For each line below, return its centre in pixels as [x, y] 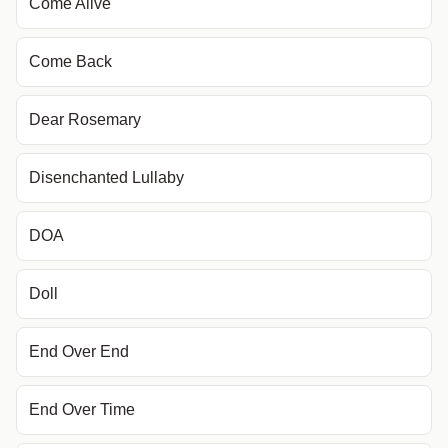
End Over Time [82, 409]
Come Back [70, 61]
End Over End [79, 351]
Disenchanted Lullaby [106, 177]
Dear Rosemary [85, 119]
